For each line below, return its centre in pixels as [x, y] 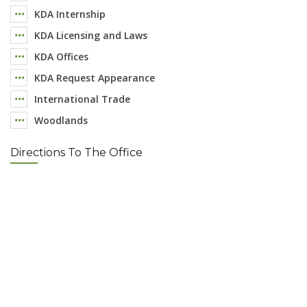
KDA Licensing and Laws [91, 35]
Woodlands [61, 120]
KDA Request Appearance [95, 77]
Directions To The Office [76, 152]
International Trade [82, 99]
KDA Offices [61, 56]
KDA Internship [70, 14]
